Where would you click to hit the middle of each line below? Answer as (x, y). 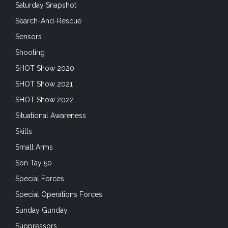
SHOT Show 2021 (44, 84)
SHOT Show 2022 (45, 99)
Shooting (30, 52)
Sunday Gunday (41, 210)
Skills (24, 131)
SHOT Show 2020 (45, 68)
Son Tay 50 (34, 163)
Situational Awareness (51, 115)
